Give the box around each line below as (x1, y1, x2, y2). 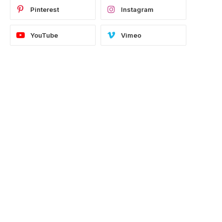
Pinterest (30, 5, 59, 14)
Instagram (121, 5, 154, 14)
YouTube (30, 31, 58, 40)
